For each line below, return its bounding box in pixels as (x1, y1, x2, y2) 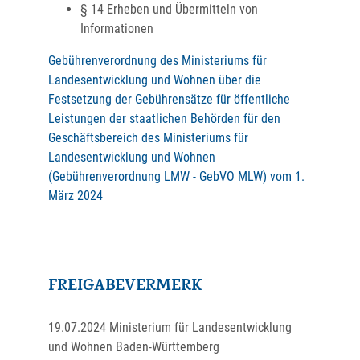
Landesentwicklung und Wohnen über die (48, 72, 261, 88)
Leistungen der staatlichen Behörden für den (48, 111, 280, 126)
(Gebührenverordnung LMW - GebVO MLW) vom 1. (48, 169, 305, 184)
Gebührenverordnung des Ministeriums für (48, 53, 267, 68)
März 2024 (48, 188, 103, 203)
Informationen (80, 21, 153, 36)
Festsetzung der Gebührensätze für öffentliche (48, 92, 290, 107)
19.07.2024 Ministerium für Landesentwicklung (48, 320, 292, 335)
